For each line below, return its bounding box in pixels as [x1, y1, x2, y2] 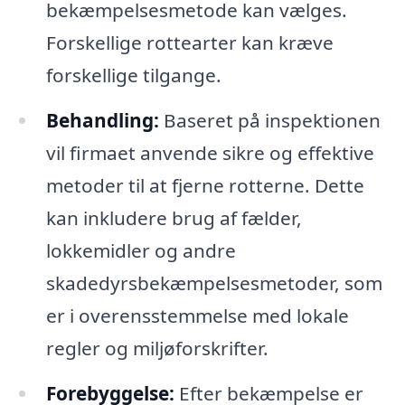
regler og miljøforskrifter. [45, 334, 268, 361]
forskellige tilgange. [45, 61, 221, 88]
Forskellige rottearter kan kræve [45, 29, 334, 55]
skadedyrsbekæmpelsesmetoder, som [45, 269, 382, 296]
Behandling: [45, 107, 159, 133]
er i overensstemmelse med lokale [45, 302, 349, 328]
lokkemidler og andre [45, 237, 236, 263]
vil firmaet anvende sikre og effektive [45, 139, 374, 165]
